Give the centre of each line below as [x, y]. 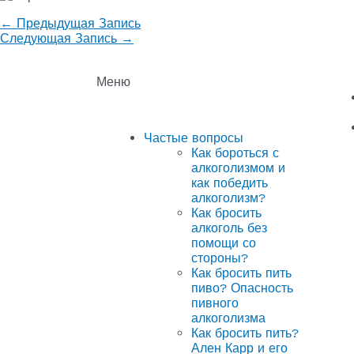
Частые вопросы [194, 137]
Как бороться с [235, 153]
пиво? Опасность [242, 288]
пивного [215, 303]
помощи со [224, 243]
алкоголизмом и [238, 168]
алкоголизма [228, 318]
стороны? [220, 258]
